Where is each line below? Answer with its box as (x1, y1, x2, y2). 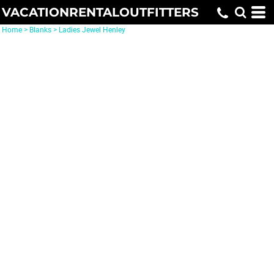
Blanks (29, 26, 51, 34)
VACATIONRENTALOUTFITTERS (2, 5, 199, 20)
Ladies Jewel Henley (59, 26, 125, 34)
